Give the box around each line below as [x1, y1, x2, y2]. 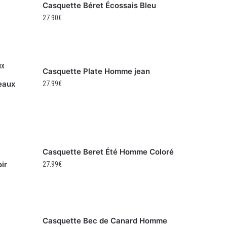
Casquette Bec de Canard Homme [43, 216, 168, 226]
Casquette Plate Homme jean [43, 66, 150, 77]
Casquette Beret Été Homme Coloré [43, 147, 174, 157]
